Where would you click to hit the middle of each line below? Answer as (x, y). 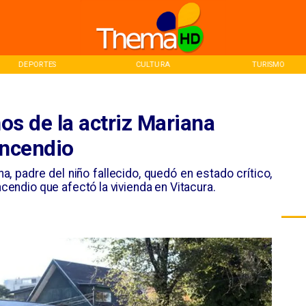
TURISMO (153, 64)
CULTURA (37, 64)
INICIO (268, 64)
